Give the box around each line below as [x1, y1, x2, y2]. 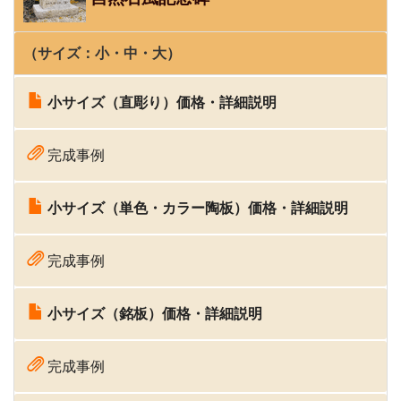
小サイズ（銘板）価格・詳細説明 [44, 305, 262, 321]
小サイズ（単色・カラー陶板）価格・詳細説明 [47, 200, 348, 216]
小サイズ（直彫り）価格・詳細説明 [47, 94, 277, 110]
